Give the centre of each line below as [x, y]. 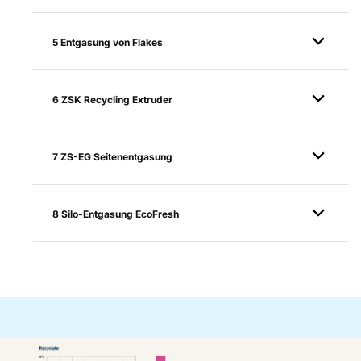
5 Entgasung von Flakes [108, 43]
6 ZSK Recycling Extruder [112, 100]
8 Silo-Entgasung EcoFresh [116, 214]
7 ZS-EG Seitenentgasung [112, 157]
